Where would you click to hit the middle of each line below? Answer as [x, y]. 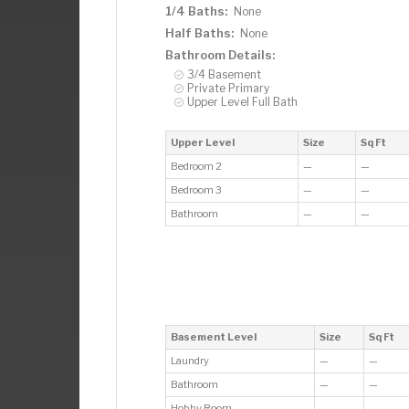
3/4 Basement [224, 74]
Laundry [191, 361]
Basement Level [214, 337]
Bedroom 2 [197, 166]
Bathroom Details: [220, 55]
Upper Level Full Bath [242, 102]
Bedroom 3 [197, 190]
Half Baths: [199, 33]
